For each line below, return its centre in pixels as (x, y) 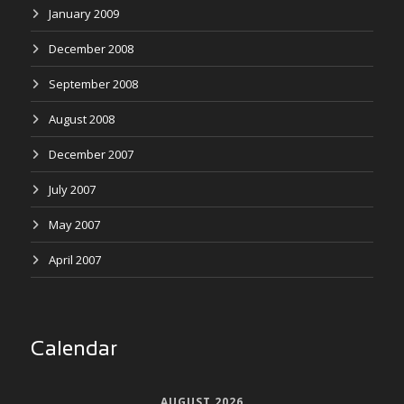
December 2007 (91, 154)
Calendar (74, 350)
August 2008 (82, 119)
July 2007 (72, 189)
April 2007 (75, 260)
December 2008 (91, 49)
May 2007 (74, 225)
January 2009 (84, 14)
